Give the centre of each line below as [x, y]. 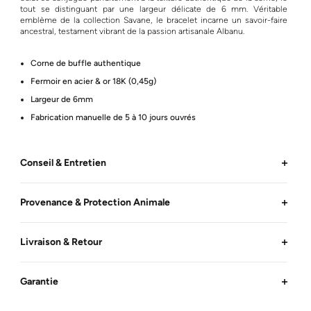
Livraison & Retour [61, 242]
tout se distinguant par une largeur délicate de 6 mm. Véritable [154, 9]
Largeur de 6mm [62, 99]
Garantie [39, 281]
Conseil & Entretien [63, 163]
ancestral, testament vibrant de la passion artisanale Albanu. [132, 31]
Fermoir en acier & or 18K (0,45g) [93, 81]
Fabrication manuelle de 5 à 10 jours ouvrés [113, 117]
